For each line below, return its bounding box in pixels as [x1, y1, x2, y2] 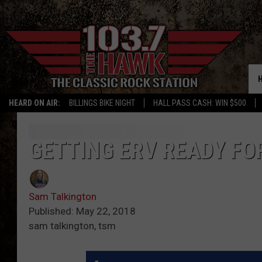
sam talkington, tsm [29, 220, 116, 232]
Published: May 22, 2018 [29, 205, 136, 218]
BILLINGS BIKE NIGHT [69, 98, 135, 108]
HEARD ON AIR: [9, 98, 60, 108]
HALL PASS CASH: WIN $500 [153, 98, 246, 108]
